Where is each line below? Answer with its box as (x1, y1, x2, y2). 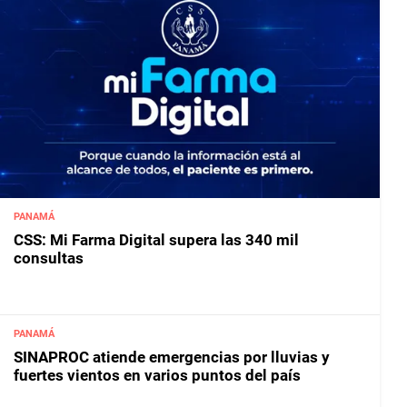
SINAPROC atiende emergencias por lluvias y (14, 348, 330, 367)
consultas (14, 248, 84, 267)
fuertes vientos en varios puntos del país (14, 366, 301, 385)
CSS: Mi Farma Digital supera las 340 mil (14, 230, 299, 249)
